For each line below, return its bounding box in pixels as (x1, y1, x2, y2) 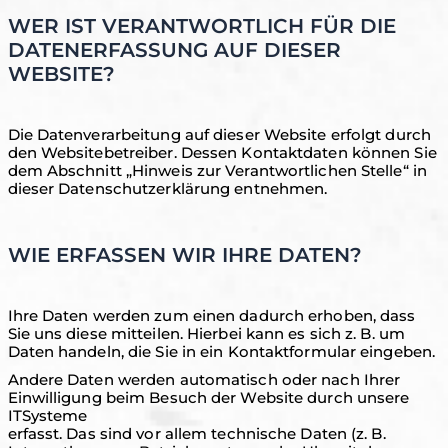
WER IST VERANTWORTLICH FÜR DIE (7, 14, 396, 38)
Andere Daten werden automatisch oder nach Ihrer (7, 370, 401, 389)
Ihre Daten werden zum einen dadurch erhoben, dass (7, 306, 416, 325)
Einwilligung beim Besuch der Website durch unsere (7, 388, 410, 407)
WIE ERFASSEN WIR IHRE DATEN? (7, 243, 362, 267)
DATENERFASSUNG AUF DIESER (7, 38, 341, 62)
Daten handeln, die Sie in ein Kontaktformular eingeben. (7, 342, 436, 361)
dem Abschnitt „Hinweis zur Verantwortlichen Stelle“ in (7, 161, 427, 180)
